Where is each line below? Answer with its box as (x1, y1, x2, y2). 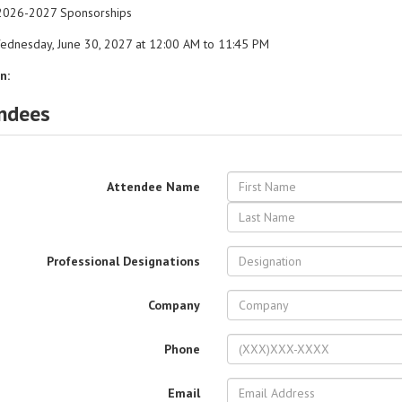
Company (147, 297, 200, 313)
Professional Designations (46, 253, 200, 269)
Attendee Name (106, 179, 200, 195)
